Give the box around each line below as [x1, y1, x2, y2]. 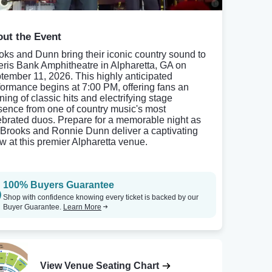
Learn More [63, 203, 101, 211]
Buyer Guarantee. [3, 203, 63, 211]
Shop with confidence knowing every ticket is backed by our [3, 193, 199, 202]
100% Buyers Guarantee [3, 180, 114, 190]
